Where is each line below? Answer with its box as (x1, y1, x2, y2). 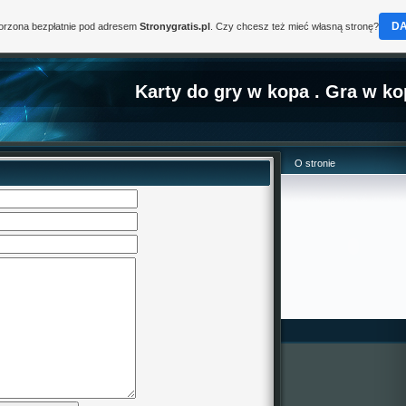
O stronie (295, 158, 335, 169)
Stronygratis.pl (139, 20, 210, 32)
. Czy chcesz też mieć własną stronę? (209, 20, 379, 32)
